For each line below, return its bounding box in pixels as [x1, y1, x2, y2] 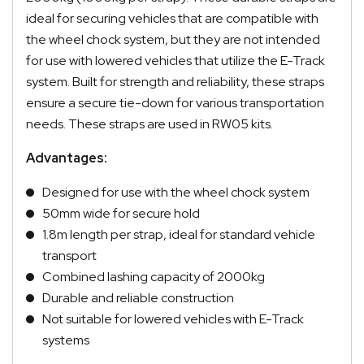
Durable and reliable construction [42, 288, 234, 306]
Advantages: [26, 149, 107, 167]
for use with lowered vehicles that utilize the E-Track [26, 51, 325, 69]
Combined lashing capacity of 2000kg [42, 267, 265, 285]
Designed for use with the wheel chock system [42, 183, 310, 201]
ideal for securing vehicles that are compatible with [26, 9, 318, 27]
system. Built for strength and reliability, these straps [26, 72, 324, 90]
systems [42, 331, 89, 349]
